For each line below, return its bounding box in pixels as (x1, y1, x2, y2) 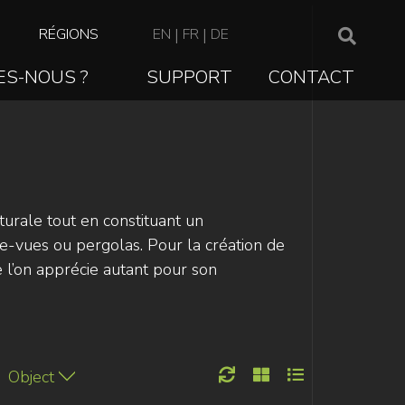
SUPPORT (146, 65, 232, 90)
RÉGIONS (39, 24, 99, 44)
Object (8, 366, 54, 389)
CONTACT (268, 65, 354, 90)
